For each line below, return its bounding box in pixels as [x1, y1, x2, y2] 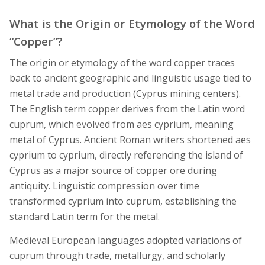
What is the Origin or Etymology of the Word [9, 16, 255, 31]
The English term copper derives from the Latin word [9, 102, 245, 116]
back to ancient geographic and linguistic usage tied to [9, 72, 251, 85]
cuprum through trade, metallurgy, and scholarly [9, 248, 225, 262]
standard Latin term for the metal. [9, 210, 160, 224]
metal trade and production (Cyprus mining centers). [9, 87, 241, 101]
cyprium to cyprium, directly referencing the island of [9, 148, 243, 162]
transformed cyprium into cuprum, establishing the [9, 195, 237, 208]
